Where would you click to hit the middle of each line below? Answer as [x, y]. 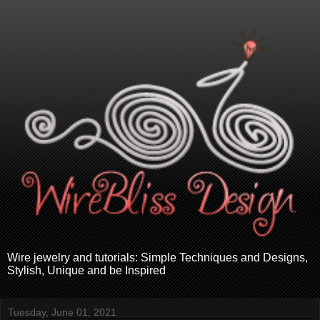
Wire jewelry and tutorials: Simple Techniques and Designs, [157, 257]
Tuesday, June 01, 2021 [62, 312]
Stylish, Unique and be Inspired [86, 270]
